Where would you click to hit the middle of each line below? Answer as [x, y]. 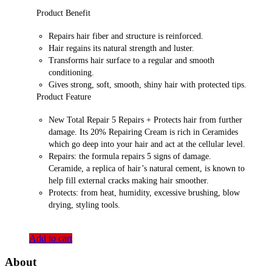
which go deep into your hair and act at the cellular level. [147, 144]
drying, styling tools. [84, 205]
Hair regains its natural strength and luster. [121, 49]
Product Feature [64, 97]
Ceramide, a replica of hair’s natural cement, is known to [147, 169]
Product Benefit [63, 13]
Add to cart [51, 239]
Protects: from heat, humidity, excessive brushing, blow [144, 193]
